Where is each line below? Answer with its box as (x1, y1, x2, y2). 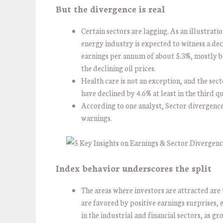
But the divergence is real (56, 1, 165, 15)
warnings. (81, 112, 113, 123)
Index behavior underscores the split (56, 161, 212, 174)
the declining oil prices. (81, 62, 157, 73)
